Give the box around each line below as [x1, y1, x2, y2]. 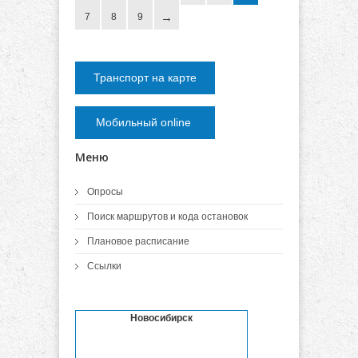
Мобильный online [93, 116, 197, 129]
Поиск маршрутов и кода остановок [87, 211, 248, 222]
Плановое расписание [87, 236, 189, 247]
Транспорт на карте [93, 71, 197, 84]
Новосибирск [130, 312, 193, 324]
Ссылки [87, 261, 121, 272]
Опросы [87, 186, 123, 197]
